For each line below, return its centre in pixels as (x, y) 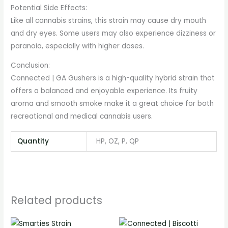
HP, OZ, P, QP (118, 141)
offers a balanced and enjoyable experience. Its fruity (104, 91)
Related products (57, 200)
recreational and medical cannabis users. (82, 117)
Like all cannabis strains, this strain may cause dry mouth (109, 20)
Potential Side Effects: (49, 8)
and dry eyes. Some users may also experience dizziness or (113, 33)
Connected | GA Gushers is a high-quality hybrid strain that (113, 78)
